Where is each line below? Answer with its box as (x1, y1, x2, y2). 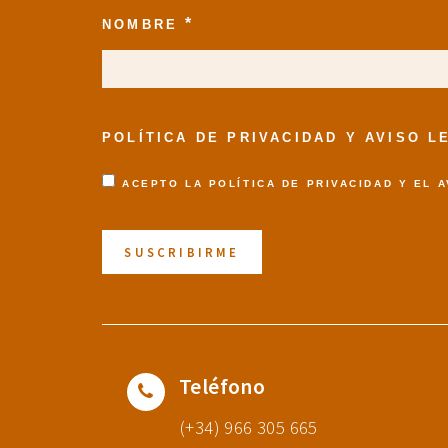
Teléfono (179, 373, 266, 401)
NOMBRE (102, 16, 186, 32)
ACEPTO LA (122, 177, 209, 189)
